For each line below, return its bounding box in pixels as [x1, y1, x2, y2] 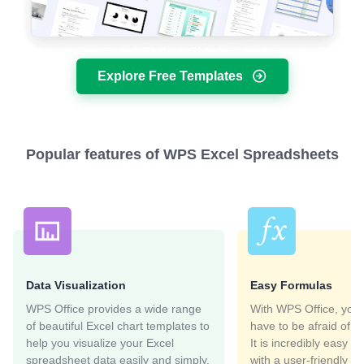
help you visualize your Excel [26, 336, 174, 349]
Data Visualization [26, 278, 126, 292]
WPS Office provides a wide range [26, 301, 201, 315]
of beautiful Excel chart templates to [26, 318, 210, 332]
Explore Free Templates [97, 68, 243, 83]
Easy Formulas [250, 278, 332, 292]
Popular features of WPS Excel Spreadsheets [25, 145, 339, 162]
